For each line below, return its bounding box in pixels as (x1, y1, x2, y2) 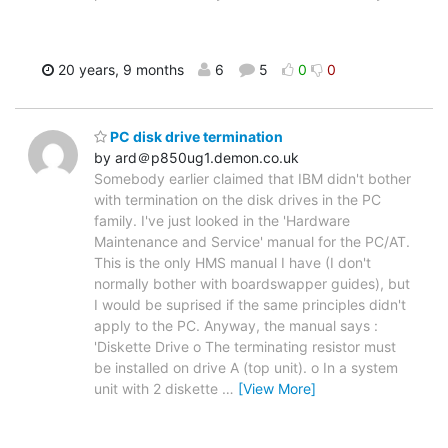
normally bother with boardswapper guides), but (94, 275, 410, 293)
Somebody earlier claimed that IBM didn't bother (94, 170, 411, 188)
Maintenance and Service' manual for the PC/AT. (94, 233, 410, 251)
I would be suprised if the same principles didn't (94, 296, 406, 314)
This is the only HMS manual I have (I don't (94, 254, 371, 272)
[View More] (238, 380, 316, 398)
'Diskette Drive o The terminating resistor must (94, 338, 396, 356)
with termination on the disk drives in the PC (94, 191, 381, 209)
